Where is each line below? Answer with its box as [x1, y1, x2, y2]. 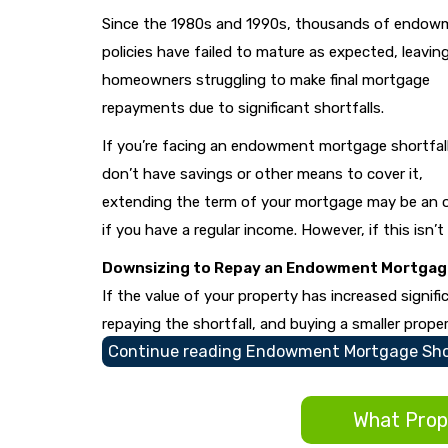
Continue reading [108, 341, 246, 361]
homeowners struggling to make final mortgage [102, 70, 430, 89]
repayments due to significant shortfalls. [102, 98, 384, 117]
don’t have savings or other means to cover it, [102, 164, 423, 183]
